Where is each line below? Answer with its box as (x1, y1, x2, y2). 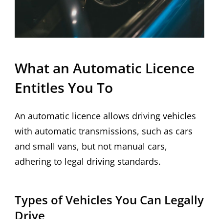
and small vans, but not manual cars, (15, 140, 167, 153)
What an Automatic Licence (15, 58, 195, 77)
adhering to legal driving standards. (15, 155, 161, 168)
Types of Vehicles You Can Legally (15, 192, 204, 208)
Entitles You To (15, 78, 113, 97)
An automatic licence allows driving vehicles (15, 110, 196, 122)
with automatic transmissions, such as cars (15, 125, 193, 137)
